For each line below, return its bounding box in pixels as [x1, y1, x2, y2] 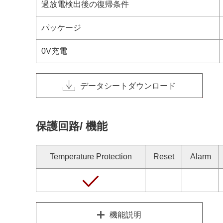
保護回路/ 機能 [36, 120, 108, 132]
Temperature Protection [49, 152, 132, 161]
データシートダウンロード [80, 81, 176, 90]
